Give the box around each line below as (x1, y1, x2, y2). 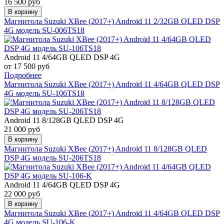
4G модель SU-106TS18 (4, 88, 84, 97)
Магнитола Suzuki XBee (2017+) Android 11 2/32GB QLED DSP (4, 16, 220, 25)
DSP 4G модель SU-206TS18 (4, 153, 101, 162)
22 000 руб (4, 189, 40, 198)
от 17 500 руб (4, 61, 49, 70)
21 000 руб (4, 124, 40, 133)
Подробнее (4, 70, 41, 79)
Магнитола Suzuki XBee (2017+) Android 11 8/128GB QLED (4, 144, 207, 153)
